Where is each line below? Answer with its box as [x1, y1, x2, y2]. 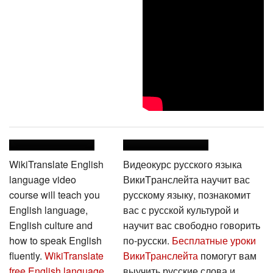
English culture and [9, 216, 93, 231]
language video [9, 171, 76, 185]
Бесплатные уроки [171, 232, 256, 246]
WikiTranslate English [9, 155, 104, 170]
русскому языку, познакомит [122, 186, 250, 200]
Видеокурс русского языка [122, 155, 242, 170]
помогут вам [197, 247, 257, 261]
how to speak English [9, 232, 102, 246]
